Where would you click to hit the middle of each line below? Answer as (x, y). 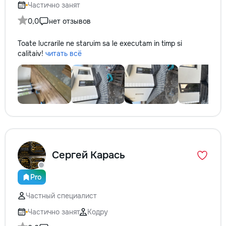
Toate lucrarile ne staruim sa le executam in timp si (100, 43)
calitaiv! (32, 53)
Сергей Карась (89, 155)
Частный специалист (61, 196)
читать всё (64, 53)
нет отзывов (70, 21)
